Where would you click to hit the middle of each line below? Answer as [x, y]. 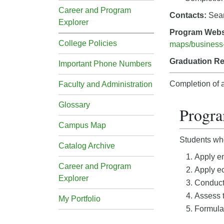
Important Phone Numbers [105, 64]
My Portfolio [79, 199]
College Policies [88, 43]
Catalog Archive [87, 146]
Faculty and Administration [105, 84]
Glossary [74, 105]
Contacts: [188, 15]
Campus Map [82, 125]
